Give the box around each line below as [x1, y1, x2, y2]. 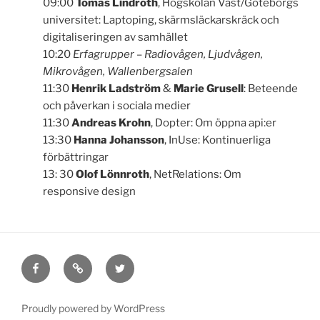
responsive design [43, 185, 136, 198]
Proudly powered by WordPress [21, 302, 165, 314]
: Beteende [244, 82, 298, 95]
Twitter [114, 256, 151, 269]
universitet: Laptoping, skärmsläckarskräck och [43, 14, 279, 26]
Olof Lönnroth [76, 168, 149, 181]
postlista [71, 274, 118, 288]
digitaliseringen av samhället [43, 31, 188, 44]
